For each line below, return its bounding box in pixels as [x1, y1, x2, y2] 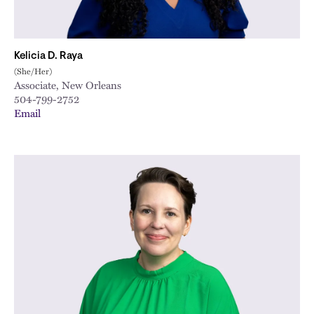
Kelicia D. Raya [14, 51, 83, 62]
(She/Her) [14, 64, 52, 77]
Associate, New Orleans [14, 77, 121, 93]
